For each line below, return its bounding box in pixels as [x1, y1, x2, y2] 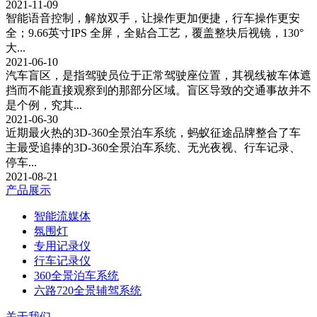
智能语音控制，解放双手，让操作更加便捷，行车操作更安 [6, 12, 300, 24]
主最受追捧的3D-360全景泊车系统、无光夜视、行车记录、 [6, 142, 301, 154]
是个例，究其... [6, 99, 82, 111]
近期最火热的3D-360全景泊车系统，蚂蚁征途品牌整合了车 [6, 127, 301, 139]
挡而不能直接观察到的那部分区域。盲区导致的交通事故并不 [6, 84, 311, 96]
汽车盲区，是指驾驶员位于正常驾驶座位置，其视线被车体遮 [6, 69, 311, 81]
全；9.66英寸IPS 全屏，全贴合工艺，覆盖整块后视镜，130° [6, 27, 304, 39]
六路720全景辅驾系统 [34, 284, 142, 296]
